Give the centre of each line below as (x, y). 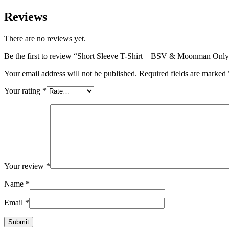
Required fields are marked (184, 74)
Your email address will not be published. (71, 74)
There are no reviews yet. (45, 39)
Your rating (23, 91)
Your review (25, 166)
